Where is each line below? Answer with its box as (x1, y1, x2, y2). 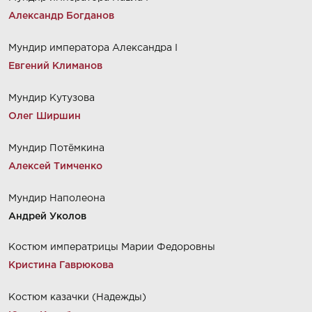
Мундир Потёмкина (8, 144, 104, 153)
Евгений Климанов (8, 62, 102, 70)
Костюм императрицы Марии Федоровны (8, 243, 215, 251)
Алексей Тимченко (8, 162, 102, 171)
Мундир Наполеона (8, 194, 105, 203)
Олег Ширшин (8, 112, 81, 120)
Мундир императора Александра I (8, 44, 178, 52)
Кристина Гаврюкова (8, 261, 114, 270)
